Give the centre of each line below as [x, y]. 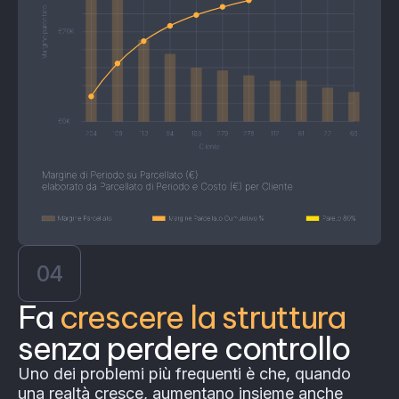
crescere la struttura [203, 318]
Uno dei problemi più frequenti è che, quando [184, 374]
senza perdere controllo [184, 349]
